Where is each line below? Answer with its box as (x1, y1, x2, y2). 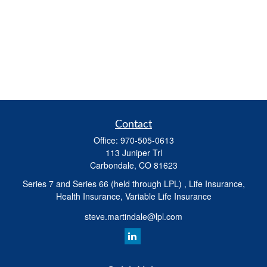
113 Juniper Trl (105, 147, 162, 159)
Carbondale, (89, 159, 136, 171)
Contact (115, 119, 152, 130)
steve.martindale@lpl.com (85, 210, 182, 222)
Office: (93, 134, 120, 146)
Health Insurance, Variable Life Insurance (55, 190, 212, 202)
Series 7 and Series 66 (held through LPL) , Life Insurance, (22, 178, 245, 190)
